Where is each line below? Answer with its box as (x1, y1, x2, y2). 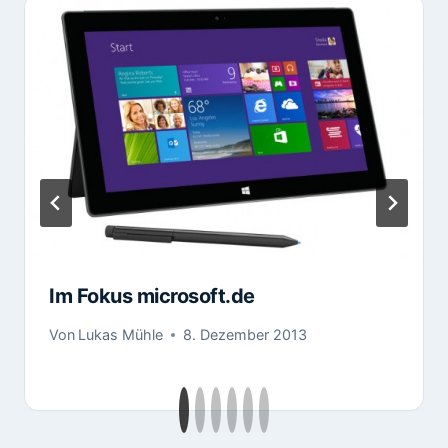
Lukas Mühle (78, 325, 164, 343)
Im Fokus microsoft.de (49, 284, 255, 309)
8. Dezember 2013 (183, 325, 308, 343)
